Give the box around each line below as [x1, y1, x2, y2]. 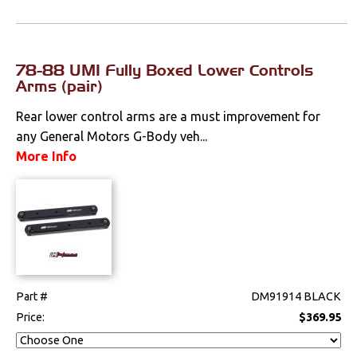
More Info [16, 149, 77, 164]
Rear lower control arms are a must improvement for [16, 109, 321, 124]
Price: [16, 311, 48, 324]
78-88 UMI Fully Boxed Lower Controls [16, 61, 314, 80]
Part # [16, 290, 49, 304]
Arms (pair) [16, 76, 104, 96]
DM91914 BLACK [251, 290, 342, 304]
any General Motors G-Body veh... [16, 129, 208, 144]
